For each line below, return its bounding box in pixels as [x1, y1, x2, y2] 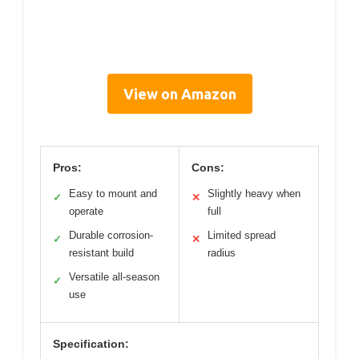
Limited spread [208, 229, 276, 242]
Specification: [53, 337, 129, 351]
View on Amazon [123, 86, 236, 103]
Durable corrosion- [69, 229, 153, 242]
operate [69, 205, 103, 218]
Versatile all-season [69, 271, 159, 284]
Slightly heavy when [208, 188, 301, 200]
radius [208, 247, 236, 260]
